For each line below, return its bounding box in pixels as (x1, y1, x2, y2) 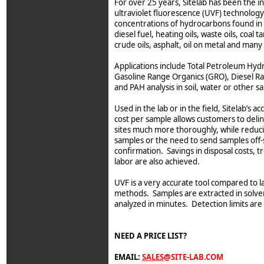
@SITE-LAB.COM (164, 252, 223, 262)
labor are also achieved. (114, 156, 200, 167)
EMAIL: (114, 252, 140, 262)
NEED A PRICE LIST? (114, 230, 189, 241)
